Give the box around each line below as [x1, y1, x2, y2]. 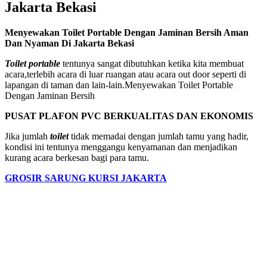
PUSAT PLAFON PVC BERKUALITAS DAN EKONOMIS [5, 110, 253, 121]
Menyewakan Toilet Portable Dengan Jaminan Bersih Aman [5, 27, 249, 38]
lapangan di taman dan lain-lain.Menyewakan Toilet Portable [5, 79, 233, 90]
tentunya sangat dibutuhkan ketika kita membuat [60, 58, 244, 69]
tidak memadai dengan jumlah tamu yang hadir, [69, 131, 249, 141]
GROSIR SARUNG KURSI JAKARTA [5, 172, 167, 183]
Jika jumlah [5, 131, 50, 141]
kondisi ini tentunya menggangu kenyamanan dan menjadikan [5, 141, 237, 152]
